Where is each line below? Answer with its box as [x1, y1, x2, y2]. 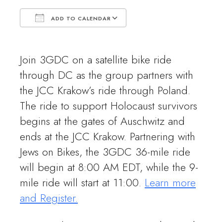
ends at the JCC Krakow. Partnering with [20, 128, 195, 144]
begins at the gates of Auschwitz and [20, 113, 185, 129]
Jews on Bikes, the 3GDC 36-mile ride [20, 144, 190, 160]
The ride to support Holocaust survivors [20, 98, 197, 113]
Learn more [145, 174, 196, 190]
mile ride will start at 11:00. [20, 174, 145, 190]
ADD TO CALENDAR [49, 14, 111, 22]
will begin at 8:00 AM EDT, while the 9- [20, 159, 198, 175]
